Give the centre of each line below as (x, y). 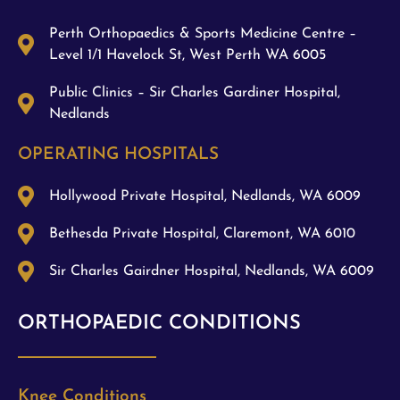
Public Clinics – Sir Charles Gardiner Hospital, (195, 92)
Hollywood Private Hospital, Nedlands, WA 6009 (205, 196)
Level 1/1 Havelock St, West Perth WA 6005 (187, 55)
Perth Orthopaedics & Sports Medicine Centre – (203, 33)
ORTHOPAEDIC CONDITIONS (159, 323)
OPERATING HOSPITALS (118, 154)
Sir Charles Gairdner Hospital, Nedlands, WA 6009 (212, 271)
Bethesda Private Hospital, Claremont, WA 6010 (202, 233)
